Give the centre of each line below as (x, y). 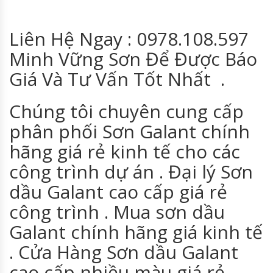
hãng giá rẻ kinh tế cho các (125, 152)
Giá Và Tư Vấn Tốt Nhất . (117, 79)
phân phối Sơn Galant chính (129, 132)
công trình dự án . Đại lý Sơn (131, 172)
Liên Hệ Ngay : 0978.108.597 (129, 39)
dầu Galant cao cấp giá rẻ (118, 192)
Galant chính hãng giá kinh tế (136, 232)
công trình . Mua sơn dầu (117, 212)
